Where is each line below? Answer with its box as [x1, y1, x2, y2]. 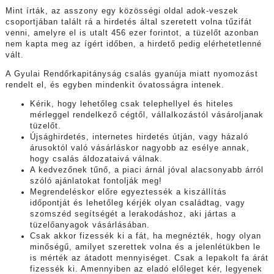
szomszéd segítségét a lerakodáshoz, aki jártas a [29, 209, 236, 218]
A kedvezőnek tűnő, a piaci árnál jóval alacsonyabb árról [29, 165, 264, 174]
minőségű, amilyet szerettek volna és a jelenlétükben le [29, 242, 261, 251]
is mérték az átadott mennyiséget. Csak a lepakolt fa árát [29, 253, 268, 262]
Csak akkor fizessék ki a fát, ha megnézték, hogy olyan [29, 231, 261, 240]
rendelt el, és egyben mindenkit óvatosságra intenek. [5, 81, 224, 90]
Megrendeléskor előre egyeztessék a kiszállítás [29, 187, 227, 196]
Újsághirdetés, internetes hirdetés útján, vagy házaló [29, 132, 248, 141]
